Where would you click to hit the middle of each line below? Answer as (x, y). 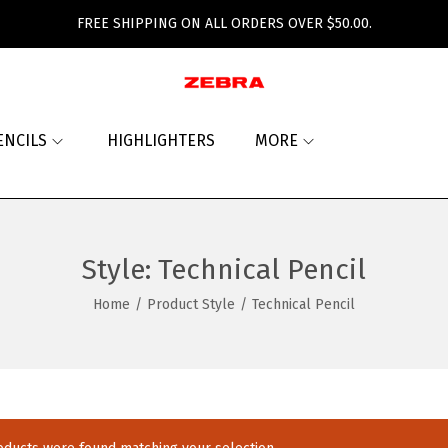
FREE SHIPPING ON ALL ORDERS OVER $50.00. (224, 23)
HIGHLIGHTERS (161, 140)
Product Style (191, 304)
